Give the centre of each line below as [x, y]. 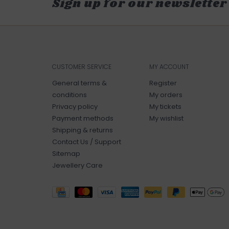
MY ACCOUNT [169, 66]
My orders [166, 95]
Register [163, 83]
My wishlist [166, 118]
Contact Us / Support [87, 142]
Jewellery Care [77, 165]
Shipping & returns [83, 130]
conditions [70, 95]
